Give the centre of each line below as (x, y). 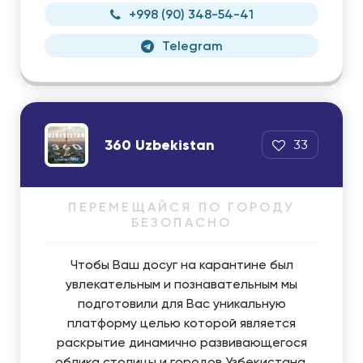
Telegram (192, 46)
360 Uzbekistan (160, 145)
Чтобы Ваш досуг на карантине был (181, 265)
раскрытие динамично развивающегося (181, 342)
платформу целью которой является (181, 323)
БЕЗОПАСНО (181, 222)
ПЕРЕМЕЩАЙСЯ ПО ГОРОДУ (181, 207)
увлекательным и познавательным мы (181, 284)
